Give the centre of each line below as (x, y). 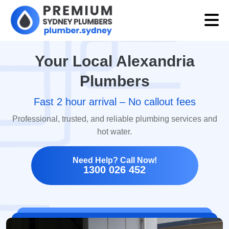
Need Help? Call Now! (114, 160)
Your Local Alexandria (114, 61)
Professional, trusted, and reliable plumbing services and (114, 119)
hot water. (114, 132)
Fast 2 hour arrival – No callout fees (114, 102)
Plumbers (114, 81)
